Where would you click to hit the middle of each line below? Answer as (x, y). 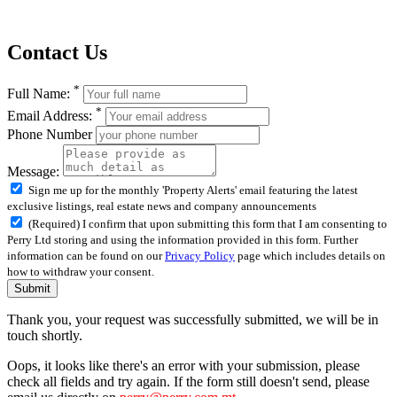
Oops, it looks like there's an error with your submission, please (183, 365)
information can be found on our (86, 255)
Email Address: (51, 115)
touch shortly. (45, 335)
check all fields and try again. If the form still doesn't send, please (188, 381)
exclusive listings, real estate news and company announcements (162, 206)
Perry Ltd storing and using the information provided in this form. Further (183, 239)
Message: (33, 171)
